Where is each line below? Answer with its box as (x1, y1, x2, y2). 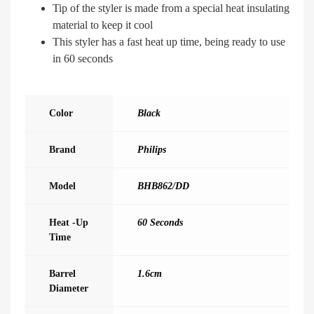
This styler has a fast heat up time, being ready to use (53, 36, 285, 48)
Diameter (49, 282, 88, 294)
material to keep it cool (53, 19, 153, 32)
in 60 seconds (53, 53, 113, 65)
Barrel (49, 268, 76, 280)
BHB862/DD (137, 180, 189, 192)
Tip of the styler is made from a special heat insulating (53, 2, 289, 15)
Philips (137, 144, 166, 156)
